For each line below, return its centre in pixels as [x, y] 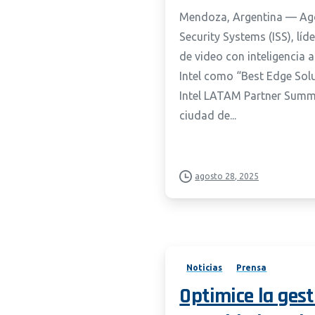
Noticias [205, 268]
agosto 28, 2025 [227, 176]
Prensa [252, 268]
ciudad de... [208, 115]
